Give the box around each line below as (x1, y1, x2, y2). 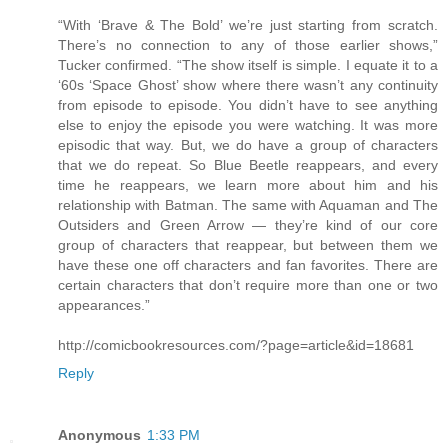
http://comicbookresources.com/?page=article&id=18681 (58, 337, 414, 354)
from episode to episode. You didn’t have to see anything (58, 97, 438, 114)
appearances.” (58, 297, 150, 314)
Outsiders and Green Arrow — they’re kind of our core (58, 217, 438, 234)
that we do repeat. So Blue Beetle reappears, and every (58, 157, 438, 174)
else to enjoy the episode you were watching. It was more (58, 117, 438, 134)
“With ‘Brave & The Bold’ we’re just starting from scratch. (58, 17, 438, 34)
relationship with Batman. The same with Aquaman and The (58, 197, 438, 214)
